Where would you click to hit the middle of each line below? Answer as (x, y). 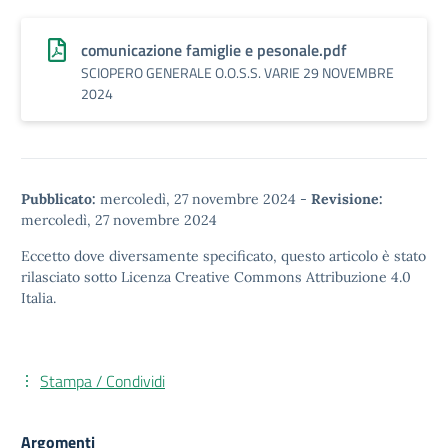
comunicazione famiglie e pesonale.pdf (214, 50)
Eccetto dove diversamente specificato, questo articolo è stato (223, 256)
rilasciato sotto (71, 277)
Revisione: (347, 199)
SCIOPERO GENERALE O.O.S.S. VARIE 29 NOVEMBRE (237, 72)
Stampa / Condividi (102, 381)
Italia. (38, 298)
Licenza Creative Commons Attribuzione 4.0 (266, 277)
